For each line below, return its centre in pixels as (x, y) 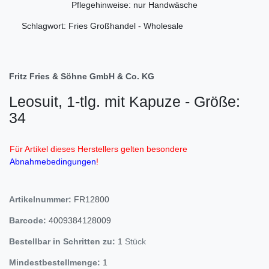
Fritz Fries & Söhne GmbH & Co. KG (82, 76)
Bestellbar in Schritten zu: (62, 241)
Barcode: (28, 220)
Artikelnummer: (41, 199)
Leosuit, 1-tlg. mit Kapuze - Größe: (125, 101)
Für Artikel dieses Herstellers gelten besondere (98, 149)
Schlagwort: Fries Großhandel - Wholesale (102, 26)
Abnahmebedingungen (53, 161)
